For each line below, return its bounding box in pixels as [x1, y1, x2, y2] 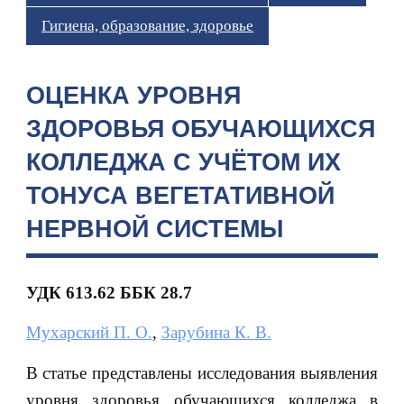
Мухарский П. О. [25, 323, 152, 343]
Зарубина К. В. [161, 323, 271, 343]
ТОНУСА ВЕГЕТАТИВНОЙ [25, 181, 335, 209]
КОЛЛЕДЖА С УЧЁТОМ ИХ [25, 148, 341, 176]
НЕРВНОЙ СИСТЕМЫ [25, 215, 283, 243]
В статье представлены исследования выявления [25, 363, 379, 382]
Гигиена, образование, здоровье [41, 17, 254, 34]
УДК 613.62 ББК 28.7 [25, 282, 192, 302]
